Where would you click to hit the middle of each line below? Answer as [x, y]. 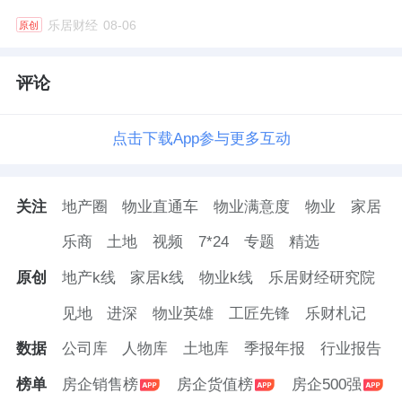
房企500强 [326, 385]
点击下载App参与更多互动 [201, 138]
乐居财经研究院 [321, 277]
